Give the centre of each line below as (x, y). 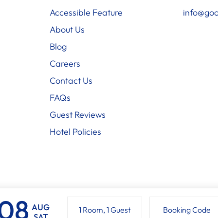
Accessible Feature (86, 12)
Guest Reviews (77, 114)
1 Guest (118, 210)
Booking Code (187, 210)
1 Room (91, 210)
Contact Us (71, 80)
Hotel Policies (75, 131)
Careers (65, 63)
